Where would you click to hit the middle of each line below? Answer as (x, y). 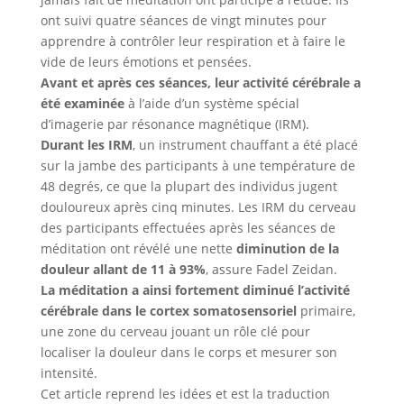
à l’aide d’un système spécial (213, 103)
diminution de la (287, 248)
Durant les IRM (86, 145)
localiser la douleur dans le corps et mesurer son (188, 352)
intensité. (69, 373)
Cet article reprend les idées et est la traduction (185, 394)
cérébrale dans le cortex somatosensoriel (170, 311)
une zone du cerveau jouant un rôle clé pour (175, 331)
